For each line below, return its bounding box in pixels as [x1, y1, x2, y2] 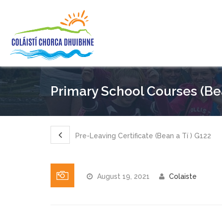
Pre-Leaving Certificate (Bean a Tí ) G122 [73, 131, 211, 140]
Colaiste [169, 172, 197, 180]
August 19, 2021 [97, 172, 150, 180]
